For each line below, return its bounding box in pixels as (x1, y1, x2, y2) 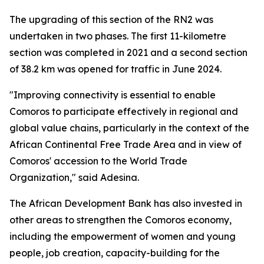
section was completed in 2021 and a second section (9, 47, 247, 58)
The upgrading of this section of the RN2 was (9, 14, 213, 25)
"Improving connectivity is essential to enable (9, 89, 216, 101)
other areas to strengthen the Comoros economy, (9, 214, 232, 226)
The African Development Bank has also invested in (9, 197, 242, 209)
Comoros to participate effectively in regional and (9, 105, 238, 117)
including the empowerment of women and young (9, 230, 236, 242)
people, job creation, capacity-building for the (9, 247, 220, 259)
